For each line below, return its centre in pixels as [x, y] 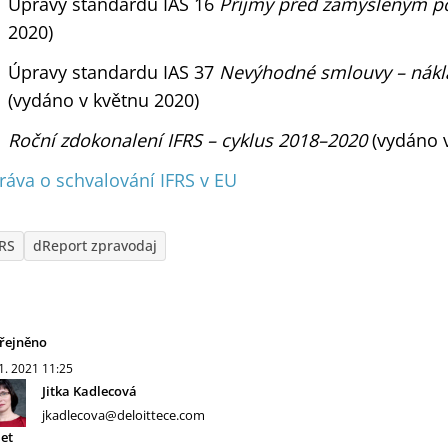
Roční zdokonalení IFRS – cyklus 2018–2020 [190, 140]
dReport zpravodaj [95, 245]
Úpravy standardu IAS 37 [113, 72]
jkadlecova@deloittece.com [123, 415]
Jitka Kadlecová [89, 391]
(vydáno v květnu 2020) [103, 100]
